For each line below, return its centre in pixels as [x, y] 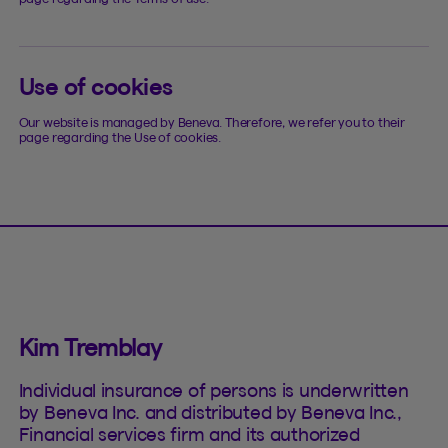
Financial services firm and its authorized [189, 434]
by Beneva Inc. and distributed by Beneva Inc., [210, 412]
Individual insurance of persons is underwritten [213, 390]
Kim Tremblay [90, 347]
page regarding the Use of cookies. [120, 136]
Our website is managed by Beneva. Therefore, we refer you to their [211, 121]
